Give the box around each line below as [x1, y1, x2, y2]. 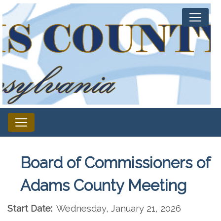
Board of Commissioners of [20, 154, 210, 172]
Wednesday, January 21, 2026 [56, 203, 181, 214]
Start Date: [7, 203, 52, 214]
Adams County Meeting [20, 177, 186, 194]
